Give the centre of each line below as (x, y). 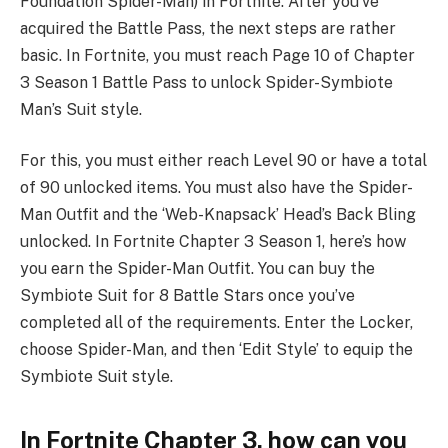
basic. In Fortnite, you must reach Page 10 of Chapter (217, 55)
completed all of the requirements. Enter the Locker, (216, 323)
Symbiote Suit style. (96, 377)
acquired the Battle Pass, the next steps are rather (208, 28)
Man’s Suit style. (81, 109)
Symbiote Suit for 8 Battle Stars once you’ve (187, 296)
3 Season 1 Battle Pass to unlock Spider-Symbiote (206, 82)
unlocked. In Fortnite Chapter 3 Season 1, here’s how (213, 242)
